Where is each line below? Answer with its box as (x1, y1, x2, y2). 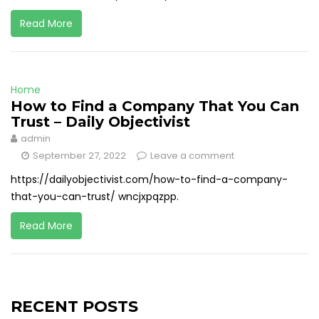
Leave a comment (150, 149, 234, 162)
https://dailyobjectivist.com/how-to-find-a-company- (11, 172, 288, 187)
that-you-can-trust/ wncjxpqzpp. (11, 189, 179, 204)
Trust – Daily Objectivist (11, 113, 190, 130)
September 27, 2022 (33, 149, 126, 162)
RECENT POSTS (11, 297, 138, 316)
